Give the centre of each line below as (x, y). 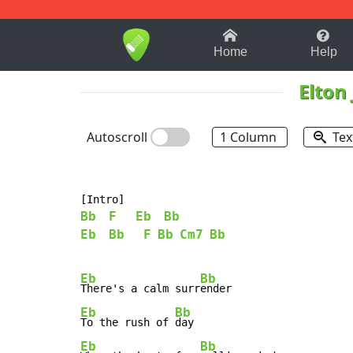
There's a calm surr (140, 289)
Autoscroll (119, 137)
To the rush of (128, 323)
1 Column (250, 137)
